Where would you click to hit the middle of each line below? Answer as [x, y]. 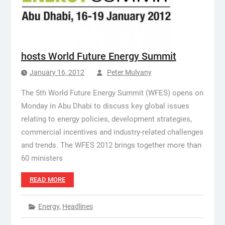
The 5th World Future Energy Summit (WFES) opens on [112, 93]
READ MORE [47, 180]
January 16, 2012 [57, 72]
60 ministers [42, 158]
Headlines [77, 206]
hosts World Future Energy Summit [98, 56]
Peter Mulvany [129, 72]
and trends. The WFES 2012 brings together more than [111, 145]
